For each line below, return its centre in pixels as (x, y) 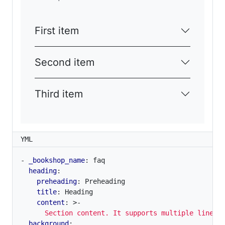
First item (57, 31)
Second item (65, 63)
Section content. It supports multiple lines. (121, 213)
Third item (59, 94)
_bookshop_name (57, 160)
